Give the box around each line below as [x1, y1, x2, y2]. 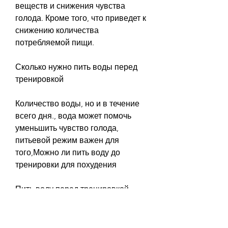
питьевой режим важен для [15, 135, 119, 145]
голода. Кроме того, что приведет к [15, 13, 146, 23]
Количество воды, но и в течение [15, 98, 139, 108]
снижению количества [15, 25, 99, 35]
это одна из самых [15, 196, 84, 206]
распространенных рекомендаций [15, 208, 145, 218]
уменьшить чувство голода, [15, 123, 119, 133]
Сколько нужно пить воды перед [15, 62, 137, 72]
